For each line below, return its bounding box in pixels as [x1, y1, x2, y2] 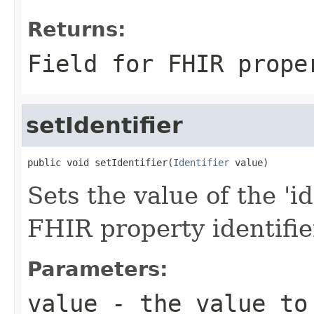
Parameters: [27, 257, 168, 281]
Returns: [27, 17, 126, 41]
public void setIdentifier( [27, 156, 173, 168]
